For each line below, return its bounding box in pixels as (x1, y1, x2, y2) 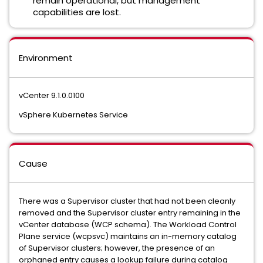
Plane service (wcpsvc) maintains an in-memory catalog (19, 231, 237, 242)
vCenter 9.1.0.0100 (19, 90, 86, 101)
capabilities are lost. (33, 6, 121, 18)
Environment (19, 52, 73, 64)
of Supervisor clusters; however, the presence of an (19, 242, 215, 254)
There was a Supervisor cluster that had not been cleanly (19, 195, 235, 207)
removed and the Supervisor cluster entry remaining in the (19, 207, 241, 218)
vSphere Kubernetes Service (19, 109, 128, 120)
